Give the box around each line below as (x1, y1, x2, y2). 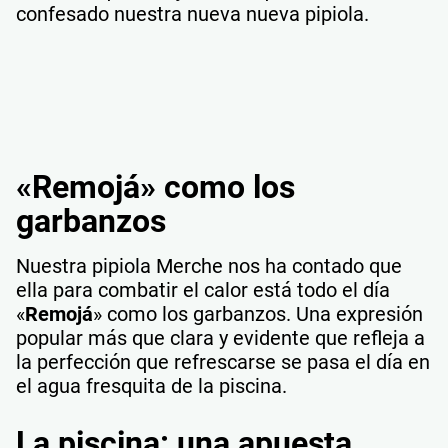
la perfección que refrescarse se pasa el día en (16, 349, 430, 374)
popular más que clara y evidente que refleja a (16, 325, 425, 350)
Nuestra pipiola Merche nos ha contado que (16, 253, 402, 278)
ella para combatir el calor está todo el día (16, 277, 390, 302)
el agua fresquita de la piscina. (16, 373, 287, 398)
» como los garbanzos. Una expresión (93, 301, 423, 326)
